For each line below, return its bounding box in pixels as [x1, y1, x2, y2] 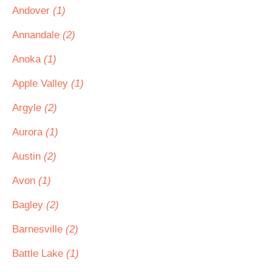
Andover [12, 5, 53, 16]
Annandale [12, 29, 63, 41]
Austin [12, 151, 44, 162]
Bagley [12, 199, 46, 211]
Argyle [12, 102, 44, 114]
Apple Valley [12, 78, 71, 89]
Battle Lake [12, 248, 66, 259]
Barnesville [12, 223, 66, 235]
